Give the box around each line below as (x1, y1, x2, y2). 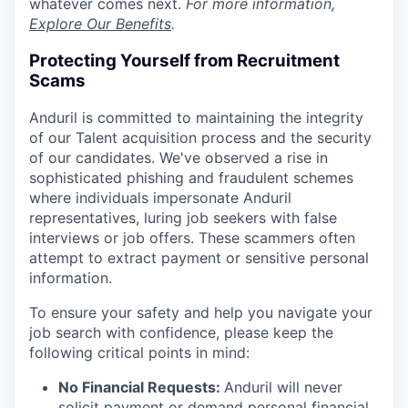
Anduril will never (224, 378, 342, 397)
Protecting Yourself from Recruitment (29, 49, 340, 71)
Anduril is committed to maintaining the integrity (29, 108, 363, 127)
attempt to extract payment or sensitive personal (29, 249, 369, 268)
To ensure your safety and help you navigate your (29, 303, 372, 322)
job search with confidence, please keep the (29, 323, 333, 342)
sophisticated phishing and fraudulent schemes (29, 168, 353, 188)
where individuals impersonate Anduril (29, 189, 291, 208)
